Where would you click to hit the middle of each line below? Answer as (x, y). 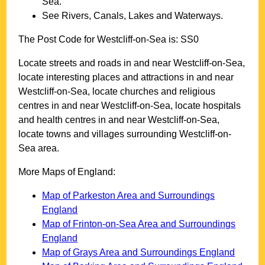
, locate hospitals (206, 106)
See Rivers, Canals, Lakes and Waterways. (133, 16)
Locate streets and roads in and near (96, 63)
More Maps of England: (67, 172)
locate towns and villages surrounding (99, 134)
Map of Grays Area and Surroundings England (139, 253)
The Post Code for (58, 40)
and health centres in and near (83, 120)
